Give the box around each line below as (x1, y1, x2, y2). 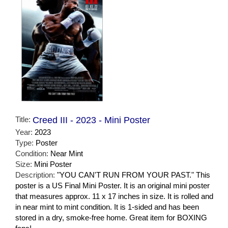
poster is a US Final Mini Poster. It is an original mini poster (15, 181, 210, 190)
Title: (15, 115, 33, 124)
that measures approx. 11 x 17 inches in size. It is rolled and (15, 191, 213, 201)
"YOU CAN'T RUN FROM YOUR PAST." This (57, 170, 210, 179)
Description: (15, 170, 57, 179)
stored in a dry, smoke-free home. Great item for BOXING (15, 213, 207, 222)
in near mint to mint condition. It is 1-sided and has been (15, 202, 199, 211)
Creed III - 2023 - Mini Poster (33, 115, 150, 125)
